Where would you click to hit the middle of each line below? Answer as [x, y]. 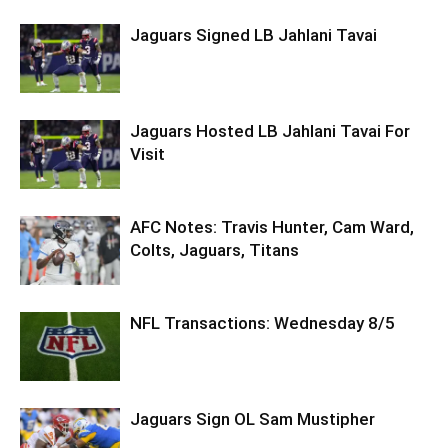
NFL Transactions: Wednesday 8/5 [262, 322]
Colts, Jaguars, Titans [214, 249]
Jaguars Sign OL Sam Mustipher [252, 418]
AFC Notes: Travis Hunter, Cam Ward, [272, 226]
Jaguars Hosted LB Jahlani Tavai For [270, 130]
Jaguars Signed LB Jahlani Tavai [253, 34]
